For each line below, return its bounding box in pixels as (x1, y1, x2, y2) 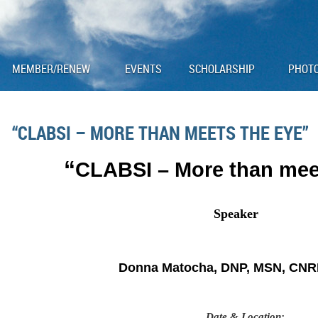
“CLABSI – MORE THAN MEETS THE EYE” (12, 120, 309, 146)
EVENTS (125, 61, 162, 77)
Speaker (213, 207, 258, 221)
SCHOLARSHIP (189, 61, 255, 77)
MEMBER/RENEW (12, 61, 90, 77)
